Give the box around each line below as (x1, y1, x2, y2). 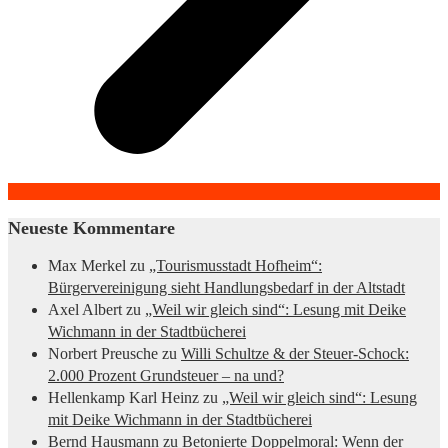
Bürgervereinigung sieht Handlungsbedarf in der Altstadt (48, 279, 405, 297)
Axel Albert (48, 301, 122, 319)
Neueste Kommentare (8, 218, 175, 239)
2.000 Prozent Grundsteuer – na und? (48, 367, 284, 385)
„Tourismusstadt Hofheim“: (149, 257, 322, 275)
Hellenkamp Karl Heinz (48, 389, 199, 407)
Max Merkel (48, 257, 126, 275)
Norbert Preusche (48, 345, 158, 363)
